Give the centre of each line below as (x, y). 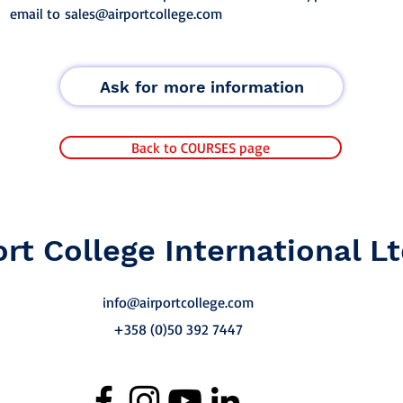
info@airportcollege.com (178, 302)
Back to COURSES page (201, 148)
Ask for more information (201, 86)
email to (37, 13)
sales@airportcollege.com (143, 13)
